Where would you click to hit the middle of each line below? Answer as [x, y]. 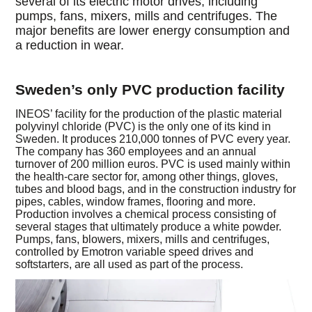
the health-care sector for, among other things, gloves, [147, 176]
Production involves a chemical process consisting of [146, 214]
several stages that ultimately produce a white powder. [149, 226]
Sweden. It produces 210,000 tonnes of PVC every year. [153, 139]
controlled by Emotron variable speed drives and [135, 251]
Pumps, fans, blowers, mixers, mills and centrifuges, [143, 239]
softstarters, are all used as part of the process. [130, 264]
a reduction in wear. [70, 45]
